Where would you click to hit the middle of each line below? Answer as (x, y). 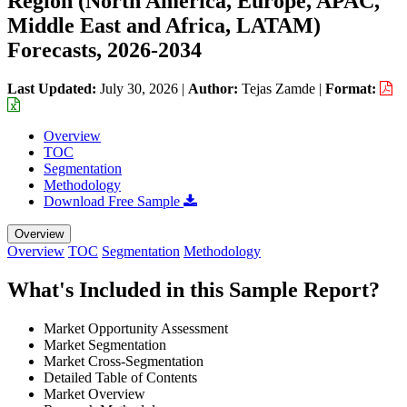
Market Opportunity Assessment (136, 328)
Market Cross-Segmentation (124, 361)
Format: (352, 88)
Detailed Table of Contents (120, 377)
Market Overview (94, 393)
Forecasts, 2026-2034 (104, 50)
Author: (215, 88)
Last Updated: (54, 88)
